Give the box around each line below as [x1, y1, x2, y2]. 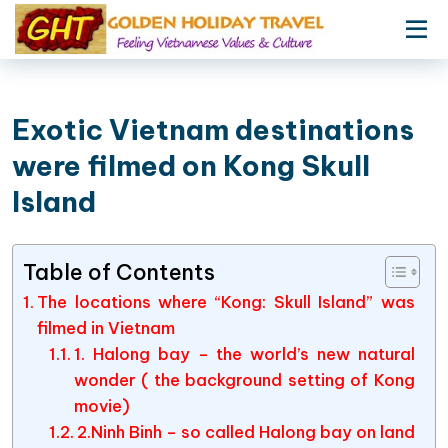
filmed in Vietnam [37, 318, 176, 338]
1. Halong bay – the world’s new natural [73, 344, 415, 364]
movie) [73, 396, 130, 416]
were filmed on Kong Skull [12, 148, 370, 183]
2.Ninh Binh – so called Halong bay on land [76, 422, 415, 442]
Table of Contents [23, 257, 215, 286]
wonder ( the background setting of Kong [73, 370, 415, 390]
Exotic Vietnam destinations [12, 112, 414, 147]
